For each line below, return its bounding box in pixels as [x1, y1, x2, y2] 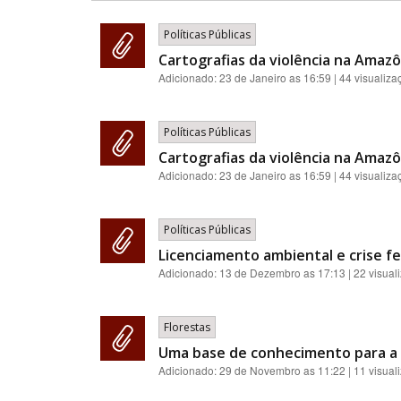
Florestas [164, 320, 210, 335]
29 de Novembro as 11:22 [219, 363, 346, 378]
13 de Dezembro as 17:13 [219, 265, 346, 280]
